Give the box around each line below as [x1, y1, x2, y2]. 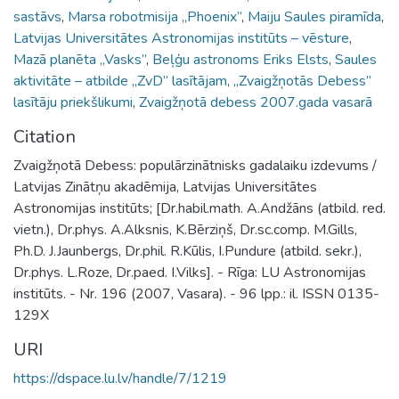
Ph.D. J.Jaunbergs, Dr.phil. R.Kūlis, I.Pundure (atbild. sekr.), [13, 240, 362, 261]
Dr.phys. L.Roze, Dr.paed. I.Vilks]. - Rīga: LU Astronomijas [13, 262, 366, 282]
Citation [13, 124, 76, 149]
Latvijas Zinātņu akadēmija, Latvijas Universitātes [13, 176, 317, 197]
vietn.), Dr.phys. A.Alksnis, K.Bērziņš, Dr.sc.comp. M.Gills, [13, 219, 357, 240]
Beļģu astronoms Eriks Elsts [152, 49, 329, 69]
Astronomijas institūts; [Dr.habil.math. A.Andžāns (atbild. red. [13, 198, 386, 218]
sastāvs [13, 6, 61, 27]
